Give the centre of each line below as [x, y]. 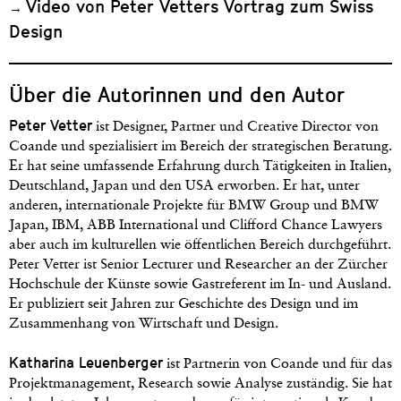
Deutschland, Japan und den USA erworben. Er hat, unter [184, 186]
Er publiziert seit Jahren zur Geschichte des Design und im [183, 304]
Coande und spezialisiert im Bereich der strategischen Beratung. [200, 146]
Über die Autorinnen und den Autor [177, 94]
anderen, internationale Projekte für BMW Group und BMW [194, 205]
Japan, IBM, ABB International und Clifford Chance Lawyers [196, 225]
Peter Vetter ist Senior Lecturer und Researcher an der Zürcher [198, 264]
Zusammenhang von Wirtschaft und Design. [144, 324]
